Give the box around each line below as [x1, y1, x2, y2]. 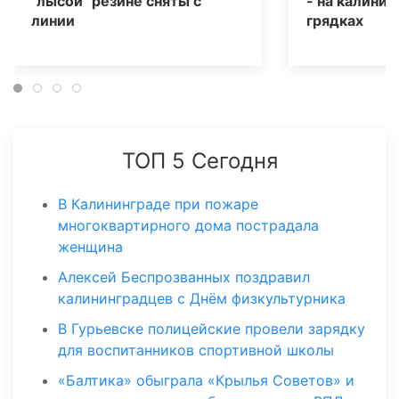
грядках [305, 12, 363, 30]
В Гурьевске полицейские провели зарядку [58, 320, 365, 338]
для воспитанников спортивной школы [58, 341, 334, 360]
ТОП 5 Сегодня [121, 148, 278, 175]
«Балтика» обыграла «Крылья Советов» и [58, 371, 354, 390]
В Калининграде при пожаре [58, 195, 258, 214]
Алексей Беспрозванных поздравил [58, 268, 310, 287]
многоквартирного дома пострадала [58, 216, 319, 235]
